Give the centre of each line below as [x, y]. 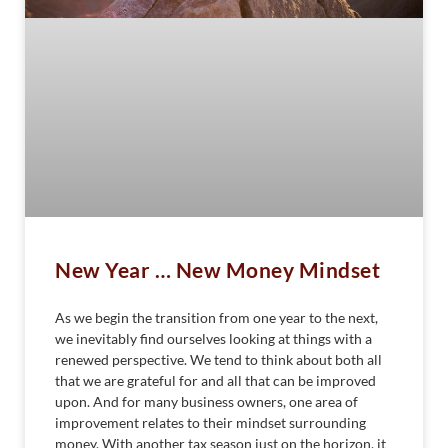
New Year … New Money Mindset [217, 269]
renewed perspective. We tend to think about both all [218, 359]
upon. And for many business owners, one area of [206, 401]
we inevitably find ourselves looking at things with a [213, 338]
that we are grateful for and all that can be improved [215, 380]
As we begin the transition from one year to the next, [216, 317]
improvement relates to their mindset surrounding [210, 422]
